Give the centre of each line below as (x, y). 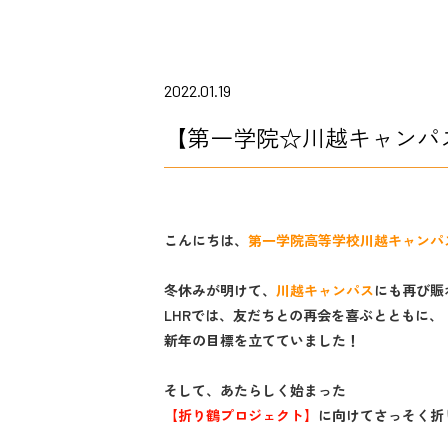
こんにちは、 (206, 240)
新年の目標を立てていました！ (262, 340)
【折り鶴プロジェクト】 (241, 415)
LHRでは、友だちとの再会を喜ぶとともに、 (303, 315)
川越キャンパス (325, 290)
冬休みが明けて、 (220, 290)
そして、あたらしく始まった (255, 390)
